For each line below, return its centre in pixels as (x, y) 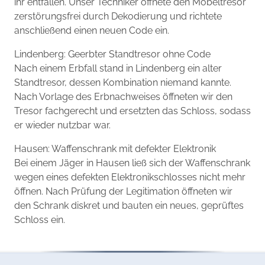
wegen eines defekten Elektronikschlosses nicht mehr (130, 177)
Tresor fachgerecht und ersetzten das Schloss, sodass (132, 111)
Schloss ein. (40, 220)
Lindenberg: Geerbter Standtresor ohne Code (112, 54)
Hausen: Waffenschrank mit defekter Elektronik (115, 149)
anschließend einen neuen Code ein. (92, 31)
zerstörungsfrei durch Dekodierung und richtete (118, 17)
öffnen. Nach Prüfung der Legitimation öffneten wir (123, 192)
